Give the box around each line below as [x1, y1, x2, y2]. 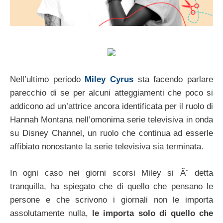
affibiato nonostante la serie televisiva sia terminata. [10, 142, 204, 152]
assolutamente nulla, [10, 208, 93, 218]
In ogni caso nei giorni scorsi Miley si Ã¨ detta [10, 168, 213, 178]
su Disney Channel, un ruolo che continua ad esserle [10, 128, 213, 138]
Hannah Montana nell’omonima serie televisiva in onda [10, 115, 213, 125]
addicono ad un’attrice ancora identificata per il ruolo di [10, 102, 213, 111]
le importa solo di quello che [92, 208, 214, 218]
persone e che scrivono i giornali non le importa [10, 195, 213, 205]
